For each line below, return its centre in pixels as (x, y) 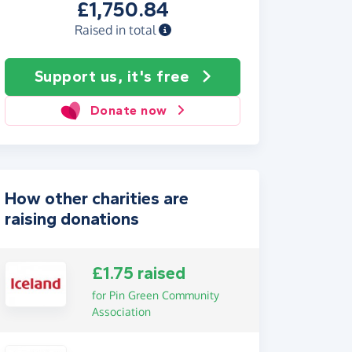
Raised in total (116, 30)
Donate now (128, 110)
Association (121, 312)
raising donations (72, 219)
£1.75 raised (138, 273)
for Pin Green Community (155, 295)
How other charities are (97, 199)
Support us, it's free (111, 77)
